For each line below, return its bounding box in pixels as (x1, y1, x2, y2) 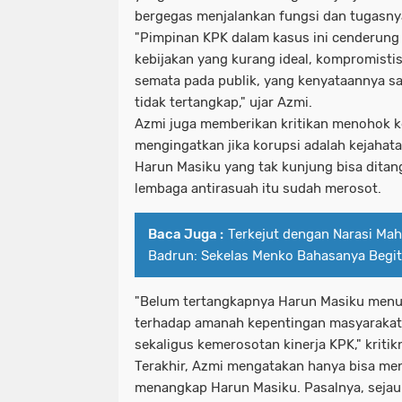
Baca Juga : (148, 226, 223, 243)
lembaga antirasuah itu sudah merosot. (135, 180, 381, 197)
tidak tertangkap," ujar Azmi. (135, 94, 312, 111)
